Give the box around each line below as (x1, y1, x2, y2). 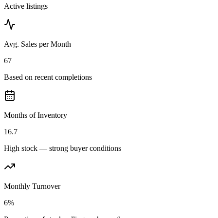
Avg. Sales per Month (4, 40, 71, 49)
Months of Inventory (4, 111, 67, 120)
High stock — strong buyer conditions (4, 144, 121, 153)
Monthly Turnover (4, 182, 60, 191)
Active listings (4, 2, 48, 11)
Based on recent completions (4, 73, 92, 82)
